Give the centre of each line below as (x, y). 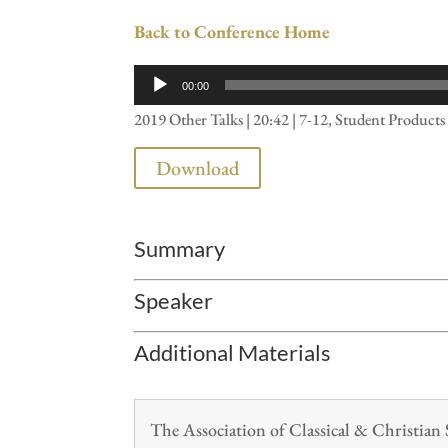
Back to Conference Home (232, 31)
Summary (180, 249)
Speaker (174, 301)
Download (198, 168)
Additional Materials (233, 353)
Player (155, 108)
